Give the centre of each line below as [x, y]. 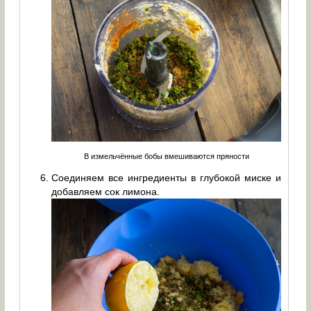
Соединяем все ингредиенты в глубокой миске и [167, 177]
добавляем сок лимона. [106, 191]
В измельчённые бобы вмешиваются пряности [166, 156]
